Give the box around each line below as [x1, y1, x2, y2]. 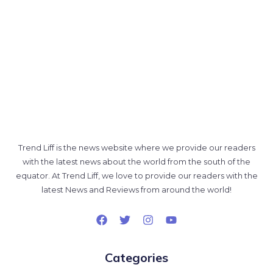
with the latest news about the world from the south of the [23, 158, 250, 168]
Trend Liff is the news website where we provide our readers [18, 144, 255, 154]
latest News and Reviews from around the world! [41, 186, 232, 196]
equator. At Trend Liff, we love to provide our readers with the [15, 172, 258, 182]
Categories [105, 250, 168, 266]
